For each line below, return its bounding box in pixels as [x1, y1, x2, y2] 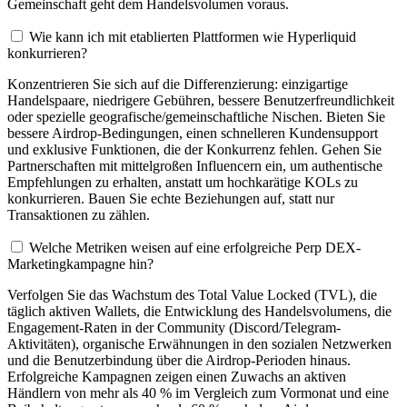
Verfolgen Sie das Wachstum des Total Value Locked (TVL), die [7, 287, 377, 303]
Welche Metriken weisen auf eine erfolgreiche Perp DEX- [29, 240, 361, 256]
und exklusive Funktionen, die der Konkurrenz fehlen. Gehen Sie [7, 142, 382, 158]
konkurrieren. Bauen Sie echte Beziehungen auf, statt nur [7, 191, 334, 207]
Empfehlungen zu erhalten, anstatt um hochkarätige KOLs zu [7, 174, 358, 191]
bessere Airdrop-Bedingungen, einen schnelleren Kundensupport [7, 125, 378, 142]
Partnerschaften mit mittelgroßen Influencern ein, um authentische [7, 158, 382, 174]
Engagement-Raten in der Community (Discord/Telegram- [7, 320, 341, 336]
